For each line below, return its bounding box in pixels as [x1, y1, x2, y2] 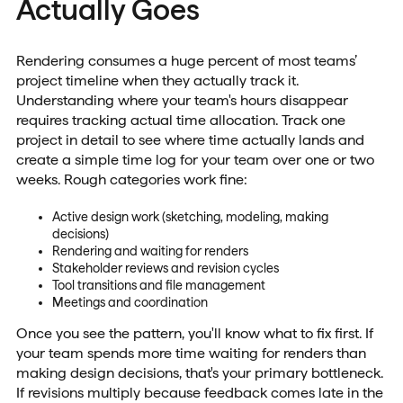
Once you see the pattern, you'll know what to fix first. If [15, 324, 373, 342]
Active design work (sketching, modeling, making [51, 209, 328, 224]
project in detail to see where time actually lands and [15, 130, 364, 148]
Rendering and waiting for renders [51, 243, 248, 258]
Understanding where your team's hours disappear [15, 91, 348, 109]
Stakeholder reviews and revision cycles [51, 260, 279, 275]
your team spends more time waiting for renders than [15, 344, 366, 362]
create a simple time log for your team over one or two [15, 150, 374, 168]
